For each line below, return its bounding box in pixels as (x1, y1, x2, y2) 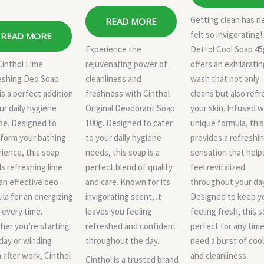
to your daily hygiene (85, 131, 161, 143)
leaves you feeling (85, 205, 152, 217)
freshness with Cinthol (85, 87, 170, 99)
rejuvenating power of (85, 58, 167, 70)
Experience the (85, 43, 141, 55)
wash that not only (190, 72, 259, 84)
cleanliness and (85, 72, 141, 84)
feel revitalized (190, 161, 245, 173)
